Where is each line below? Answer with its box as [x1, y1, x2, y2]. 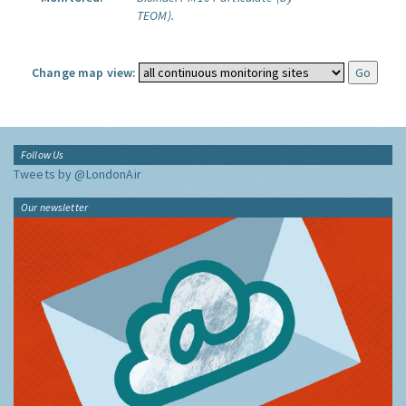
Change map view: [32, 64, 137, 81]
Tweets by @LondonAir [14, 166, 141, 182]
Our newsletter [21, 200, 88, 214]
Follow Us [21, 148, 64, 161]
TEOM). [137, 7, 174, 24]
